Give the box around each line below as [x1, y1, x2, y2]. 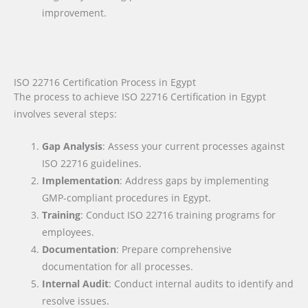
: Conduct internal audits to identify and [109, 276, 294, 290]
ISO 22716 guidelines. [42, 156, 142, 170]
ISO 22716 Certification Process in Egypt [14, 75, 196, 89]
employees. [42, 225, 95, 239]
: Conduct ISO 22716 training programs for [80, 208, 276, 221]
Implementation [42, 173, 120, 187]
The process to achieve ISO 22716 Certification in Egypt [14, 89, 266, 103]
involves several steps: [14, 107, 117, 120]
